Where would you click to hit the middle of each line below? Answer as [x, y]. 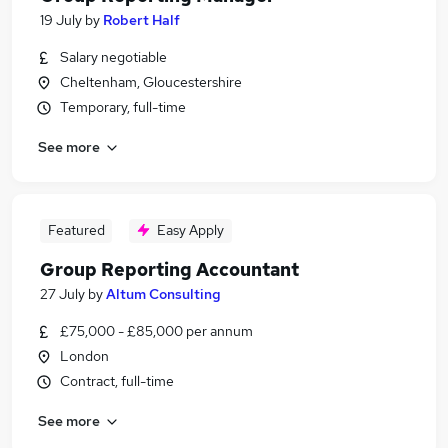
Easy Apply [190, 230]
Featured [76, 230]
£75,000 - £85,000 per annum [156, 331]
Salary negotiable [113, 57]
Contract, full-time [117, 381]
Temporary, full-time [123, 107]
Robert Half [141, 20]
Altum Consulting [163, 294]
